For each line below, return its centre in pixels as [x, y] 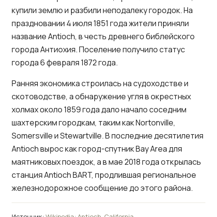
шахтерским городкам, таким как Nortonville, [93, 122]
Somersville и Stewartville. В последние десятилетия [108, 135]
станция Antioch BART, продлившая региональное [104, 175]
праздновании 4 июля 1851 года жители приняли [100, 23]
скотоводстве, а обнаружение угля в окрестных [101, 96]
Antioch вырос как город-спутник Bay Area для [97, 148]
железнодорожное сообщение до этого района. [102, 188]
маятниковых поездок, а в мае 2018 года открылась [106, 162]
